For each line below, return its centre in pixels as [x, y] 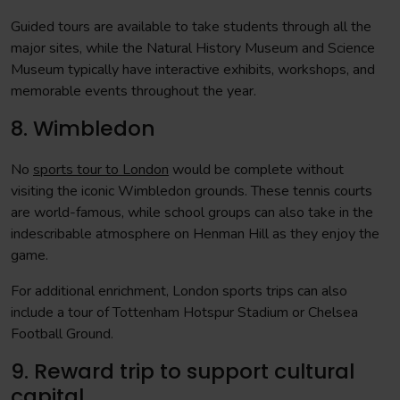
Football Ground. [64, 334]
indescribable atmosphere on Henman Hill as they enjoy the [195, 234]
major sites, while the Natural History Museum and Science [193, 48]
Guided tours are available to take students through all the [191, 27]
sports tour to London [101, 170]
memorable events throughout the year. [135, 91]
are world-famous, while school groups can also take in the [192, 212]
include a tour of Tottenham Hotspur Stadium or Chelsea [184, 312]
